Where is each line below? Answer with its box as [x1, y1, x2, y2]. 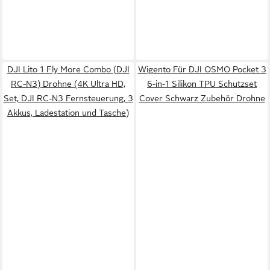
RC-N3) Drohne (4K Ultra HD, [11, 79, 125, 89]
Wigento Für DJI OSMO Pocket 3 [137, 64, 266, 74]
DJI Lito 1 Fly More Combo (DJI [7, 64, 130, 74]
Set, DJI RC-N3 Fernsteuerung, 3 [3, 93, 133, 103]
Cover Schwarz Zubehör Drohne [139, 93, 265, 103]
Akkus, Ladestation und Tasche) [7, 108, 129, 118]
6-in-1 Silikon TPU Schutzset [147, 79, 257, 89]
